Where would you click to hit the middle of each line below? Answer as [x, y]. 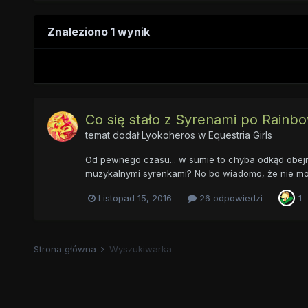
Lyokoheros [168, 135]
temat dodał [113, 135]
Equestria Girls [240, 135]
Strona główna [66, 249]
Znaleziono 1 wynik [98, 32]
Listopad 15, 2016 [135, 198]
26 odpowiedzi [229, 198]
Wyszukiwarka [140, 249]
